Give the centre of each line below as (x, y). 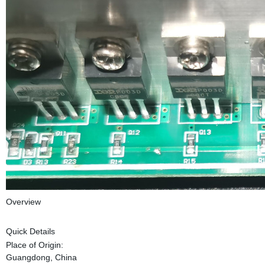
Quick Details (30, 232)
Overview (23, 202)
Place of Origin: (34, 245)
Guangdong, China (41, 258)
